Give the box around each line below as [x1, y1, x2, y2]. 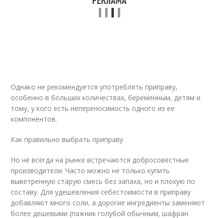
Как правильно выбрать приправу [11, 135, 124, 144]
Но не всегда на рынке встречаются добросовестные [11, 155, 189, 164]
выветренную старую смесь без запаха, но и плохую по [11, 177, 196, 186]
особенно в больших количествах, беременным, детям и [11, 93, 201, 102]
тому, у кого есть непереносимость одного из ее [11, 104, 175, 113]
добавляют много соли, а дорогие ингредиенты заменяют [11, 198, 205, 207]
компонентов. [11, 114, 57, 124]
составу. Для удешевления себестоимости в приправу [11, 187, 191, 197]
